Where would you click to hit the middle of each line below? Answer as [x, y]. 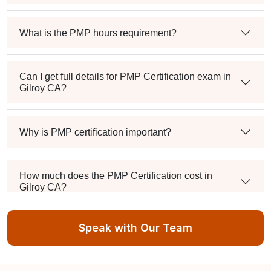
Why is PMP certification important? [95, 132]
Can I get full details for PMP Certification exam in [125, 77]
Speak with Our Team [135, 228]
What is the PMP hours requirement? [98, 33]
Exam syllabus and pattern [76, 231]
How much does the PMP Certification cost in [116, 176]
